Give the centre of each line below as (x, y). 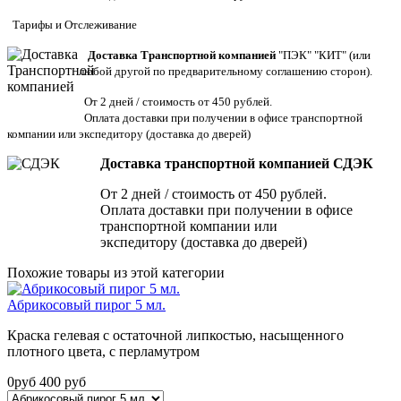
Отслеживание (101, 25)
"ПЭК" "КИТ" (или (323, 55)
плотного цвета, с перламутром (103, 352)
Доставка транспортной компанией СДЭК (237, 164)
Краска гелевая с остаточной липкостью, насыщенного (175, 336)
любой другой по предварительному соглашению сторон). (226, 72)
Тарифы (33, 25)
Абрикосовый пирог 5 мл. (86, 305)
